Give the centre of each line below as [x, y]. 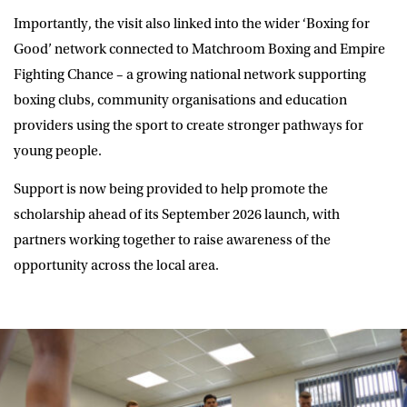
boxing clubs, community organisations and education [180, 99]
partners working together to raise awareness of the [172, 239]
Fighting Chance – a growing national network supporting [190, 74]
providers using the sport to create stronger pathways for [189, 125]
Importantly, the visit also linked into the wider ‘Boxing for [192, 23]
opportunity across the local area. [116, 265]
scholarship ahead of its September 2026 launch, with [177, 214]
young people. [58, 150]
